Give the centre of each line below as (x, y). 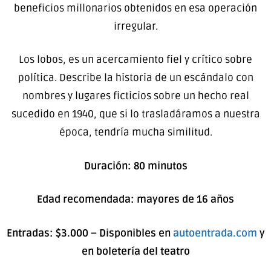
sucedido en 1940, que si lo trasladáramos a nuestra (135, 114)
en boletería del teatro (135, 251)
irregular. (135, 26)
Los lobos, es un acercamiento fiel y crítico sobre (135, 60)
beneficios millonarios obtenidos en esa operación (135, 8)
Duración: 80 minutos (135, 166)
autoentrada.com (215, 233)
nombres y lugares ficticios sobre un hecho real (135, 96)
